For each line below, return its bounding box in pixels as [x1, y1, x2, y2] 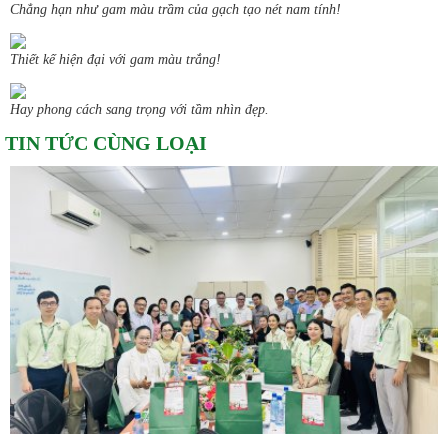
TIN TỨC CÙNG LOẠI [5, 132, 207, 155]
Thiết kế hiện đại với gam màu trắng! [10, 52, 221, 68]
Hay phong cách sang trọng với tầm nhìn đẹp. [10, 102, 269, 118]
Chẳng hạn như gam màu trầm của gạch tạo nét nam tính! [10, 2, 341, 18]
